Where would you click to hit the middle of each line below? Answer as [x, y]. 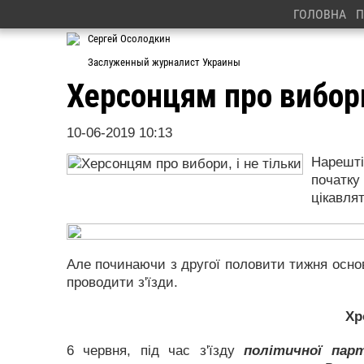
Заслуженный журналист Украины [164, 62]
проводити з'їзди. [122, 282]
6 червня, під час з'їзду [156, 351]
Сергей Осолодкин [129, 39]
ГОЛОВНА [319, 14]
